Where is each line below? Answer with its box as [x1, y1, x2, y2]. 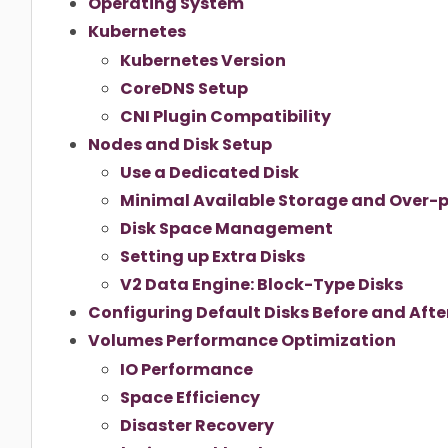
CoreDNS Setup [120, 76, 248, 100]
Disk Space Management [120, 217, 333, 241]
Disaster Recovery [120, 414, 274, 438]
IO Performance [120, 358, 253, 382]
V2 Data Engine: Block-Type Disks [120, 273, 403, 297]
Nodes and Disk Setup [88, 132, 272, 156]
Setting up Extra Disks [120, 245, 305, 269]
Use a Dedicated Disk [120, 161, 299, 185]
